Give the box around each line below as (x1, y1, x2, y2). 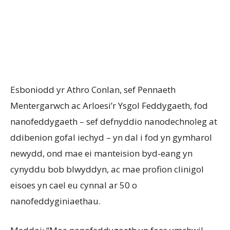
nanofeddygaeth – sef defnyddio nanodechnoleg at (10, 115, 217, 127)
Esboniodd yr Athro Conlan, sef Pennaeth (10, 83, 176, 95)
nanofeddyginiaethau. (10, 195, 101, 207)
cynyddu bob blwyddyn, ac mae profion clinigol (10, 163, 204, 175)
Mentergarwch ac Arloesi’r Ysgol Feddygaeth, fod (10, 99, 208, 111)
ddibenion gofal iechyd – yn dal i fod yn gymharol (10, 131, 212, 143)
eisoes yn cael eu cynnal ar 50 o (10, 179, 137, 191)
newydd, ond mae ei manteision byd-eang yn (10, 147, 193, 159)
